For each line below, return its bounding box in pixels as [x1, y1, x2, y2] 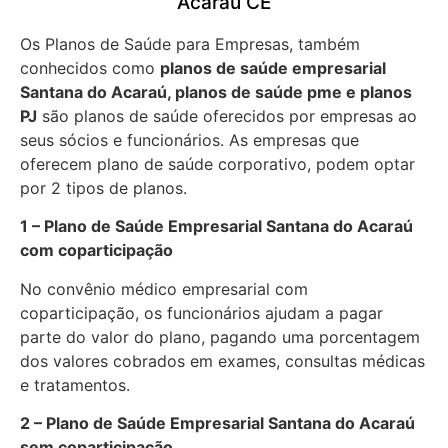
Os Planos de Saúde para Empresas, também [20, 33, 360, 54]
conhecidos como [20, 57, 160, 78]
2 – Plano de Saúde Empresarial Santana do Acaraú [20, 412, 415, 433]
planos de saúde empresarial [160, 57, 386, 78]
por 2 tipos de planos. [20, 177, 187, 198]
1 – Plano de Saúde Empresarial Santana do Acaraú [20, 216, 413, 237]
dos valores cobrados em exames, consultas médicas [20, 350, 425, 371]
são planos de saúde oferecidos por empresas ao [37, 105, 417, 126]
